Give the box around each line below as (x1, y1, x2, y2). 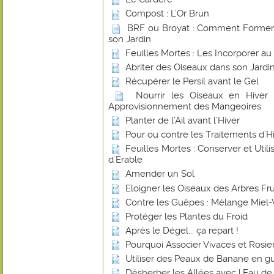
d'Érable (108, 154, 143, 166)
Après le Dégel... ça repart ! (125, 224, 239, 236)
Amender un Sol (125, 168, 194, 180)
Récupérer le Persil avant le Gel (125, 75, 259, 87)
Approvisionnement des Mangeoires (108, 101, 261, 113)
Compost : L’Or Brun (125, 8, 209, 20)
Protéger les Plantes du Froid (125, 210, 248, 222)
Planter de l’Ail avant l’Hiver (125, 115, 240, 127)
